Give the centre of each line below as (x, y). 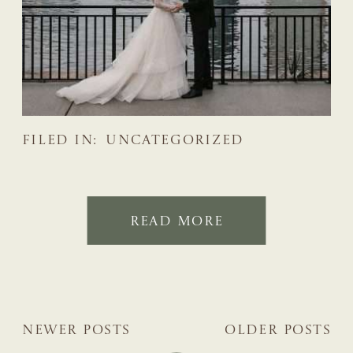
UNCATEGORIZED (175, 141)
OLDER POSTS (278, 331)
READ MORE (176, 221)
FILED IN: (60, 141)
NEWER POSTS (76, 331)
